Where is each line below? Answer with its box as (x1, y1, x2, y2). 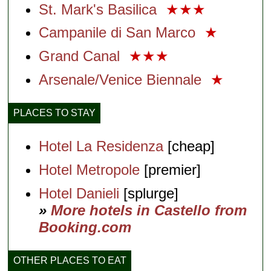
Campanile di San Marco (39, 24, 200, 41)
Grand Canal (39, 48, 125, 65)
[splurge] (119, 184, 179, 201)
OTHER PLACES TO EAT (13, 255, 127, 266)
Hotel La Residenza (39, 138, 164, 155)
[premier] (140, 161, 201, 178)
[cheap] (163, 138, 215, 155)
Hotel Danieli (39, 184, 120, 201)
